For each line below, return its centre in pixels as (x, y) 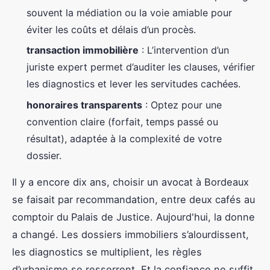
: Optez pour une (182, 105)
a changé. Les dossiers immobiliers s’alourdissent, (130, 234)
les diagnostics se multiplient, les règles (107, 252)
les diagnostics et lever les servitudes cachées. (133, 84)
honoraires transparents (84, 105)
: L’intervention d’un (184, 50)
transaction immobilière (83, 50)
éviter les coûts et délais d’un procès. (111, 30)
